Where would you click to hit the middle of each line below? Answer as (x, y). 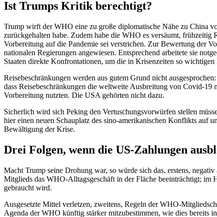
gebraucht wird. (28, 187)
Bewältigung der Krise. (39, 129)
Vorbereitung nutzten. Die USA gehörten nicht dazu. (84, 95)
